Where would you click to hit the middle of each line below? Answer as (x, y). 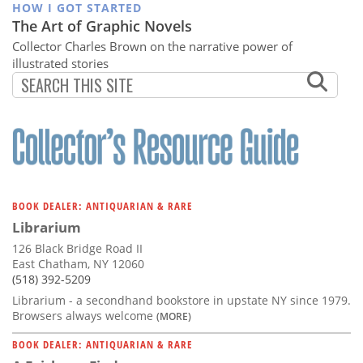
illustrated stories (60, 63)
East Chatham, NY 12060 (78, 263)
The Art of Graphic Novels (102, 26)
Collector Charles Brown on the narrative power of (152, 46)
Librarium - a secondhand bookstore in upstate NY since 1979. (181, 300)
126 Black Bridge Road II (77, 248)
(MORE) (174, 316)
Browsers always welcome (84, 315)
